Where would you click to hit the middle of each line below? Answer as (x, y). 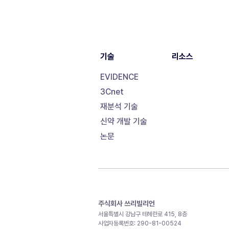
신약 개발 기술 (124, 121)
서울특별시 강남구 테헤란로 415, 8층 (143, 214)
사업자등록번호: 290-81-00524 (140, 223)
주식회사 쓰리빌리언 (127, 203)
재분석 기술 (119, 107)
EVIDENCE (119, 77)
